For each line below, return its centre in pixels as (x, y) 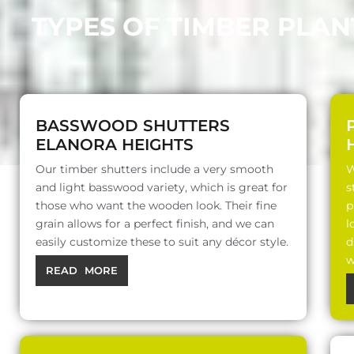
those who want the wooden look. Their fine (156, 206)
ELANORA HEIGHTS (115, 145)
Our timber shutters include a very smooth (154, 169)
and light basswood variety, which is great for (162, 188)
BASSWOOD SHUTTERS (133, 126)
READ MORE (82, 271)
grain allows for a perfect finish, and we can (155, 224)
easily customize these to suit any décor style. (162, 242)
